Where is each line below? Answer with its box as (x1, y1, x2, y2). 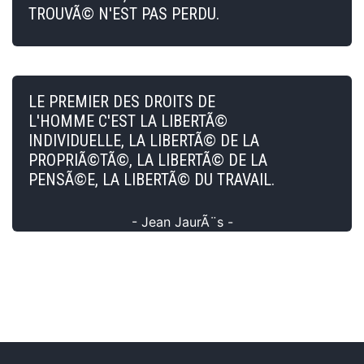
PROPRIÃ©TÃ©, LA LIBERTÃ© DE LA (28, 149, 267, 170)
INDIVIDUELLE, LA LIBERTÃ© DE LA (28, 130, 259, 150)
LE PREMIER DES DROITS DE (28, 91, 215, 111)
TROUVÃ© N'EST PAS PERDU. (28, 3, 219, 24)
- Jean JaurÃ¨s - (131, 213, 233, 230)
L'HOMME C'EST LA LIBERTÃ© (28, 110, 227, 131)
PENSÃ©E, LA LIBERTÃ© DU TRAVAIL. (28, 169, 275, 189)
